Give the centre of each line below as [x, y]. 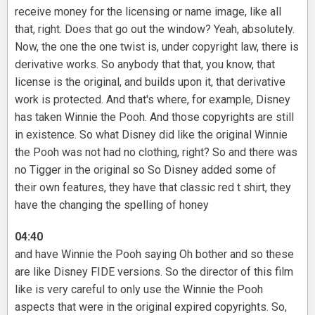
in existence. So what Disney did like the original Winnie [151, 135]
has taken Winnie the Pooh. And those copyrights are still [154, 117]
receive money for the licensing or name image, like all [148, 12]
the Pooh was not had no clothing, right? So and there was [156, 153]
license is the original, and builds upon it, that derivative [150, 82]
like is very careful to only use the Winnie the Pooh [139, 290]
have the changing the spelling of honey [112, 205]
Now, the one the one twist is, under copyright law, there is [157, 47]
